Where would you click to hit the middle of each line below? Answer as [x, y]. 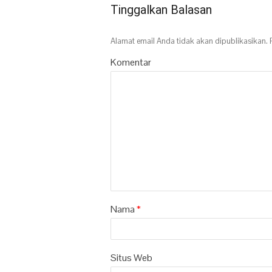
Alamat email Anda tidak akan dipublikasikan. [189, 41]
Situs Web [132, 258]
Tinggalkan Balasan [161, 10]
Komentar [131, 63]
